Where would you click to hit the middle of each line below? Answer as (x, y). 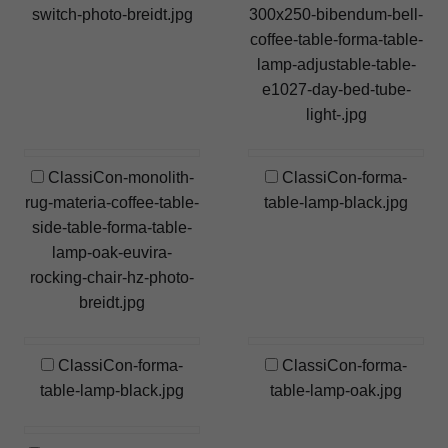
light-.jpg (336, 114)
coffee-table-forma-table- (336, 39)
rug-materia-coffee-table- (112, 203)
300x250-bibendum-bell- (336, 14)
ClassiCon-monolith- (118, 178)
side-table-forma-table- (112, 228)
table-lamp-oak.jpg (336, 391)
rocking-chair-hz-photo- (112, 278)
